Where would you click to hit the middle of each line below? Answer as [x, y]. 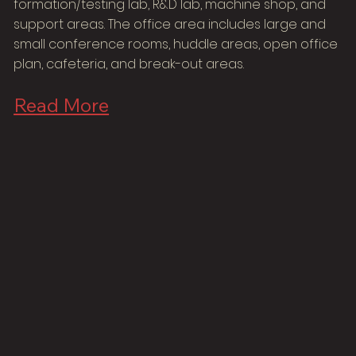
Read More [62, 104]
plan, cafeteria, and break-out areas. [129, 64]
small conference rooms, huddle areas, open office [176, 44]
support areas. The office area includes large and [170, 24]
